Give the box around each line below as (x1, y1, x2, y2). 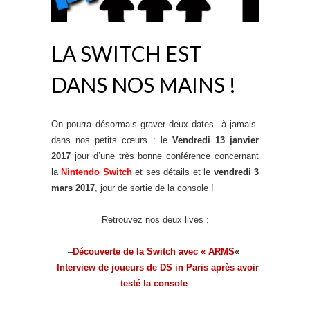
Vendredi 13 (172, 135, 230, 146)
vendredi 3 (213, 167, 259, 178)
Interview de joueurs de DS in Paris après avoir (56, 262, 259, 273)
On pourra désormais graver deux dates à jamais (51, 119, 259, 130)
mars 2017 (51, 183, 95, 194)
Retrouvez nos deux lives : (101, 215, 209, 226)
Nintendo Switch (61, 167, 132, 178)
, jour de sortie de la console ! (95, 183, 214, 194)
